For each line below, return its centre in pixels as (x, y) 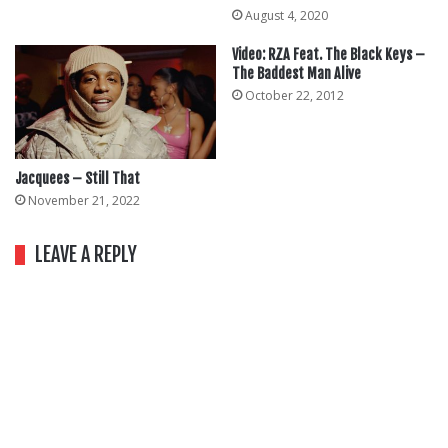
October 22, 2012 (294, 96)
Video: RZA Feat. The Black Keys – (328, 55)
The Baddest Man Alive (296, 74)
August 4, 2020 (286, 16)
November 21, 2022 (84, 200)
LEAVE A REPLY (86, 254)
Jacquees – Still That (77, 178)
